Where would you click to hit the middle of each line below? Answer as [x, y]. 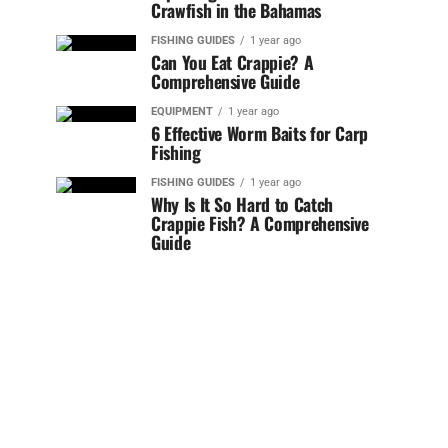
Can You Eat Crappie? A [232, 62]
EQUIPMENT [182, 111]
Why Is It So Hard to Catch [242, 204]
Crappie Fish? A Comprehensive [260, 223]
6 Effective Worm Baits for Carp [260, 133]
